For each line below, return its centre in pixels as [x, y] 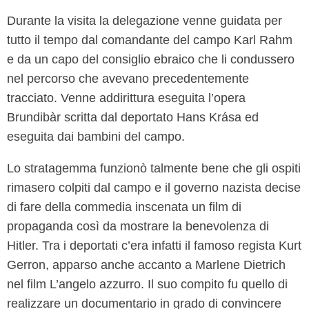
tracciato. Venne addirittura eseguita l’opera [126, 98]
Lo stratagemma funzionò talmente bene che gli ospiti [154, 168]
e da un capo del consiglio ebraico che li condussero [151, 59]
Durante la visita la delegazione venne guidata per [144, 20]
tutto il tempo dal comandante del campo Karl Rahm [150, 40]
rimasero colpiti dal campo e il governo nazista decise [154, 187]
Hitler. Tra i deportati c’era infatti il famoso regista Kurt [154, 245]
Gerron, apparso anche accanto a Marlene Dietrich [146, 265]
